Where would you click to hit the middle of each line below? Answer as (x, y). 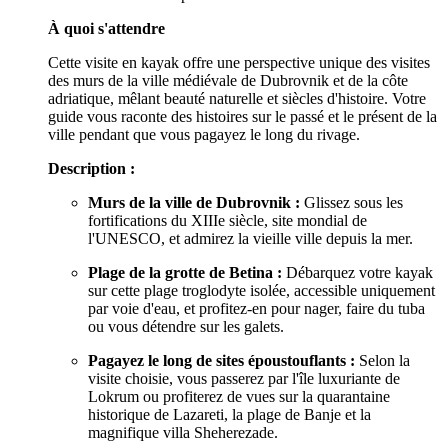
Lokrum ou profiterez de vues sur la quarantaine (239, 396)
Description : (91, 168)
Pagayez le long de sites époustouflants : (221, 360)
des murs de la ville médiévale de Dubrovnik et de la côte (228, 80)
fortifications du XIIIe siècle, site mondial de (227, 220)
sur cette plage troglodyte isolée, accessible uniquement (261, 290)
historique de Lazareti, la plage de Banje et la (229, 414)
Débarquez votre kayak (357, 272)
